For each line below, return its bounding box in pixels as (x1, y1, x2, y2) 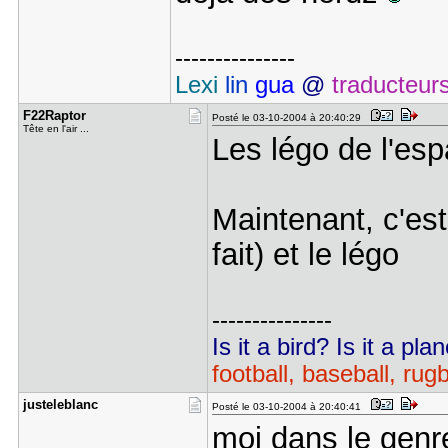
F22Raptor (22, 108, 86, 123)
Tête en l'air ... (22, 123, 89, 134)
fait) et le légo (211, 237, 399, 271)
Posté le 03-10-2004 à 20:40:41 (211, 401, 367, 412)
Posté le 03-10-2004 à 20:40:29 (211, 112, 367, 123)
